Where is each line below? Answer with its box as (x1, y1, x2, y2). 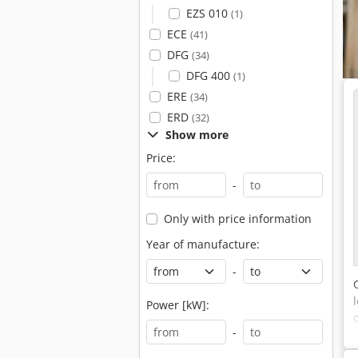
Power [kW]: (146, 297, 209, 312)
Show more (165, 127, 229, 142)
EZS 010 (185, 6, 231, 21)
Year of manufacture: (146, 237, 260, 252)
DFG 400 (185, 68, 233, 83)
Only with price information (163, 211, 312, 226)
